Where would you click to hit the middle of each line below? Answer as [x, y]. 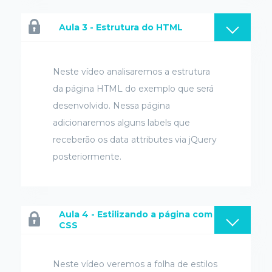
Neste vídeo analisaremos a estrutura [131, 72]
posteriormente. [87, 157]
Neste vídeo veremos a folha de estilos [135, 264]
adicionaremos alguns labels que [121, 123]
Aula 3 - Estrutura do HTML [121, 27]
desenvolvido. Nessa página [111, 106]
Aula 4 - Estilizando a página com [136, 214]
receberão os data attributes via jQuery [135, 140]
